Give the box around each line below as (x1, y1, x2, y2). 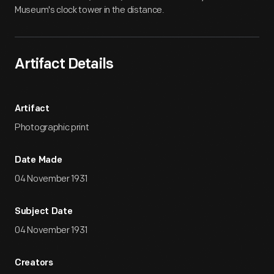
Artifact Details (15, 57, 113, 72)
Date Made (15, 156, 62, 165)
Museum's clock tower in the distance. (15, 4, 165, 16)
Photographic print (15, 122, 89, 133)
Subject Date (15, 207, 73, 217)
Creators (15, 259, 53, 268)
